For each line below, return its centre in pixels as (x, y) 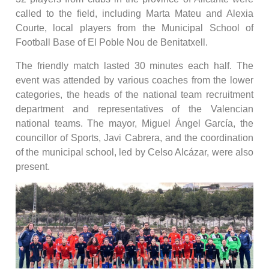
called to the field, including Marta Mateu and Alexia (134, 14)
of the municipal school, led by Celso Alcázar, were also (134, 152)
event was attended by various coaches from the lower (134, 80)
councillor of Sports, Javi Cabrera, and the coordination (134, 138)
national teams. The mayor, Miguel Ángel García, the (134, 123)
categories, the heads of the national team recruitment (134, 94)
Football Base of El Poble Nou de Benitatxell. (112, 43)
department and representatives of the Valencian (134, 109)
